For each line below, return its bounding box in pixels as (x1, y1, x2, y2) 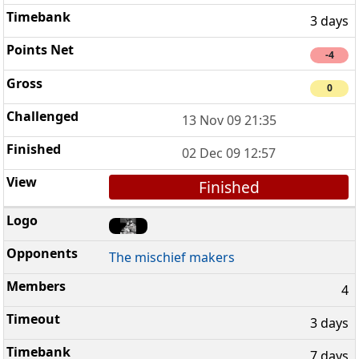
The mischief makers (109, 248, 236, 267)
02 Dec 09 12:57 (182, 143, 276, 162)
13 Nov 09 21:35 (181, 111, 276, 129)
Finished (198, 175, 260, 198)
